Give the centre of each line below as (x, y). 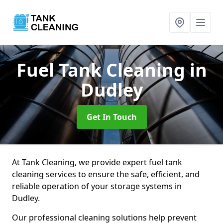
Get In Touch (111, 117)
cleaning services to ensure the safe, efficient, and (106, 174)
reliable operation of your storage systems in (97, 186)
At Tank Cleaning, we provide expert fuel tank (97, 162)
